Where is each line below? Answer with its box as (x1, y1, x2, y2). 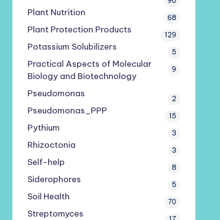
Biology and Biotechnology (27, 71, 137, 82)
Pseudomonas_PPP (27, 105, 107, 116)
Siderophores (27, 174, 81, 185)
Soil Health (27, 191, 70, 202)
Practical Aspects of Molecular (27, 58, 152, 69)
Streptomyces (27, 208, 83, 219)
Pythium (27, 122, 60, 133)
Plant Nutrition (27, 7, 85, 18)
